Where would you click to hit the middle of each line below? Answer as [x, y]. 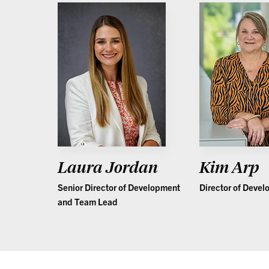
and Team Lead [88, 201]
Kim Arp [230, 167]
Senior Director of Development [119, 187]
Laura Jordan [108, 167]
